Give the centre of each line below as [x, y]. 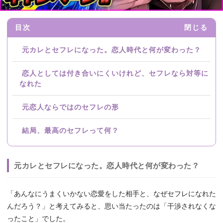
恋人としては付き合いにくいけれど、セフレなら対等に [115, 74]
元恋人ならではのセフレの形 [70, 108]
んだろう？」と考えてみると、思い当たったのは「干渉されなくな [111, 207]
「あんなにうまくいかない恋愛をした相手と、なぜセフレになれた [111, 194]
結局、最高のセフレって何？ [70, 131]
